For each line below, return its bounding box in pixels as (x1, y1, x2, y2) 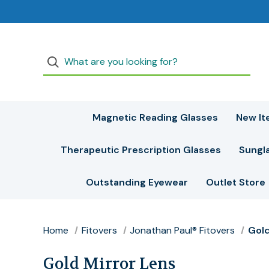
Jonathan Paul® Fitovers (130, 224, 235, 237)
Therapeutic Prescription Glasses (60, 144, 221, 156)
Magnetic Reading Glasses (92, 111, 218, 124)
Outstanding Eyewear (86, 176, 188, 189)
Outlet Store (206, 176, 265, 189)
